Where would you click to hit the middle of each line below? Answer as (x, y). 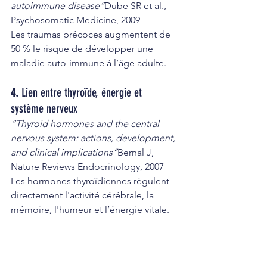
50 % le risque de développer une (83, 48)
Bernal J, (137, 152)
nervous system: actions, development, (94, 138)
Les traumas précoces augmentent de (92, 34)
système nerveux (44, 108)
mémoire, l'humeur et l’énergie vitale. (90, 209)
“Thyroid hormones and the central (86, 123)
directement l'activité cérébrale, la (83, 195)
